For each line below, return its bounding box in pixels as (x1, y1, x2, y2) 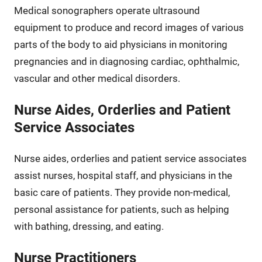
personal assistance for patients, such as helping (13, 203, 229, 215)
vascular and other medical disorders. (13, 72, 180, 84)
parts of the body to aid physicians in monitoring (13, 38, 227, 50)
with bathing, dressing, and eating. (13, 220, 164, 232)
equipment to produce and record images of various (13, 21, 244, 33)
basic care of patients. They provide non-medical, (13, 186, 230, 198)
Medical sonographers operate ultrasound (13, 4, 200, 16)
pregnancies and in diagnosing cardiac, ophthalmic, (13, 55, 239, 67)
